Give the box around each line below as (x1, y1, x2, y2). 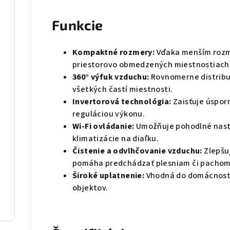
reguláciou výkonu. (72, 108, 145, 120)
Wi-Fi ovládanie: (72, 121, 135, 132)
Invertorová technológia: (72, 96, 171, 108)
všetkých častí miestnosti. (72, 84, 173, 95)
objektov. (72, 182, 108, 194)
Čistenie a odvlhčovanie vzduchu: (72, 145, 202, 157)
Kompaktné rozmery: (72, 47, 155, 59)
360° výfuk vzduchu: (72, 71, 149, 83)
